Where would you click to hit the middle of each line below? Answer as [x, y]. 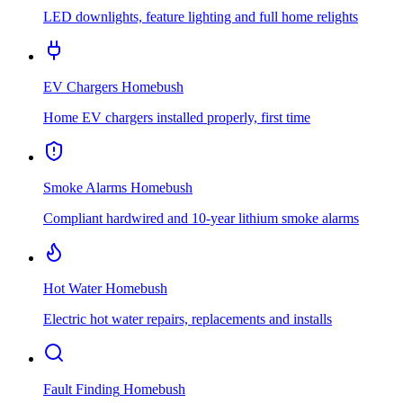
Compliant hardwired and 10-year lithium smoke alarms [201, 219]
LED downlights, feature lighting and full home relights [201, 17]
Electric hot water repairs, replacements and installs [188, 319]
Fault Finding [81, 390]
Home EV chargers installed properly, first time [177, 118]
